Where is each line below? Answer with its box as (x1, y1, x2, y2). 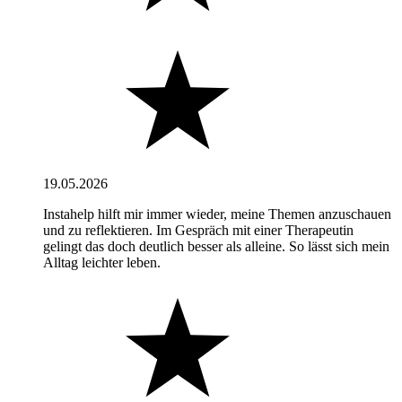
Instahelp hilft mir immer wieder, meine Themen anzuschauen (43, 205, 391, 222)
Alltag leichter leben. (43, 254, 161, 270)
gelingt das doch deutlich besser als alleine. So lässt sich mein (43, 238, 389, 254)
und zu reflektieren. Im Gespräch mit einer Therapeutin (43, 222, 354, 238)
